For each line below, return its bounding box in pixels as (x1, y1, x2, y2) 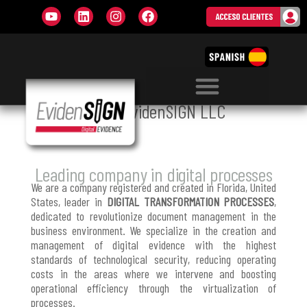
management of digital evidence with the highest (30, 236, 277, 252)
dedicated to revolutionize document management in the (30, 208, 277, 223)
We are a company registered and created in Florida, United (30, 179, 277, 195)
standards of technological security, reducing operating (30, 251, 277, 267)
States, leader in (30, 193, 107, 209)
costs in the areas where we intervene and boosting (30, 265, 277, 281)
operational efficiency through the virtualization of (30, 280, 277, 295)
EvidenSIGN (123, 99, 197, 123)
